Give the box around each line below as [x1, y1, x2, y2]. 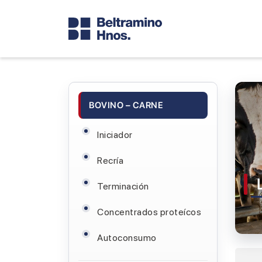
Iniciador [97, 129, 133, 140]
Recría [97, 155, 123, 166]
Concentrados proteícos [97, 206, 201, 218]
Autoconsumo [97, 232, 157, 243]
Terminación [97, 181, 149, 192]
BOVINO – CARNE [89, 100, 163, 111]
